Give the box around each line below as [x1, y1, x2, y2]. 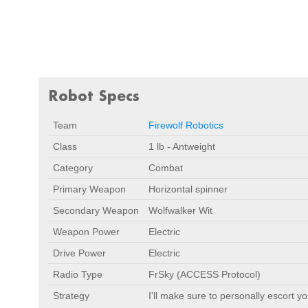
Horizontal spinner [148, 184, 228, 195]
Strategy [53, 290, 89, 301]
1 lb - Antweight [148, 141, 215, 152]
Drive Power [53, 247, 106, 258]
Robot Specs [48, 87, 140, 104]
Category [53, 162, 93, 173]
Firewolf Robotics [148, 120, 223, 131]
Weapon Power [53, 226, 120, 237]
